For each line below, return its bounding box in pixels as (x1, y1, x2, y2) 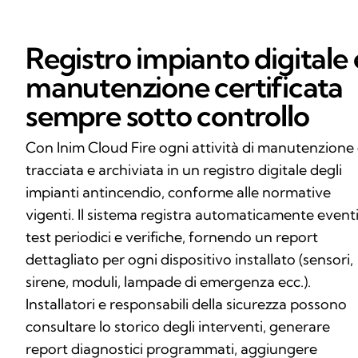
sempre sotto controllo (26, 97, 309, 134)
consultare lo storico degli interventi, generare (26, 317, 330, 336)
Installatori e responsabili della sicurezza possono (26, 295, 347, 314)
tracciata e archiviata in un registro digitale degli (26, 161, 342, 180)
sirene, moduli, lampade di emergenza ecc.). (26, 272, 311, 292)
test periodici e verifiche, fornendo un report (26, 228, 318, 247)
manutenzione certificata (26, 69, 344, 105)
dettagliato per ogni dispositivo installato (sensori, (26, 250, 353, 269)
